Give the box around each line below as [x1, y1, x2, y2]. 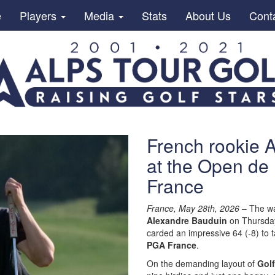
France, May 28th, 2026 [147, 202, 239, 214]
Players [19, 7, 60, 23]
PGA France [147, 239, 196, 251]
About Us [185, 7, 231, 23]
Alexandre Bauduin [147, 214, 227, 227]
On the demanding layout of [147, 257, 257, 269]
